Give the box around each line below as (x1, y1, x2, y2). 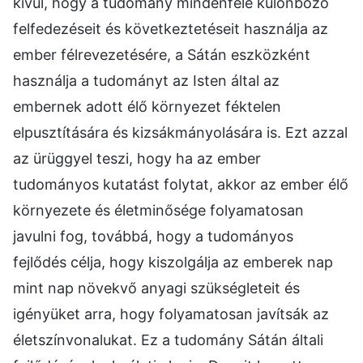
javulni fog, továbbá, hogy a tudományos (13, 228, 293, 246)
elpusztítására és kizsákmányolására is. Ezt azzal (13, 124, 348, 142)
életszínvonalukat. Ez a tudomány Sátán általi (13, 331, 323, 349)
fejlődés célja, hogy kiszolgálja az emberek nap (13, 254, 333, 271)
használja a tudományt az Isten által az (13, 72, 280, 90)
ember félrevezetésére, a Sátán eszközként (13, 46, 310, 64)
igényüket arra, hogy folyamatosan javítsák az (13, 305, 329, 323)
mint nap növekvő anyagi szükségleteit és (13, 280, 300, 297)
